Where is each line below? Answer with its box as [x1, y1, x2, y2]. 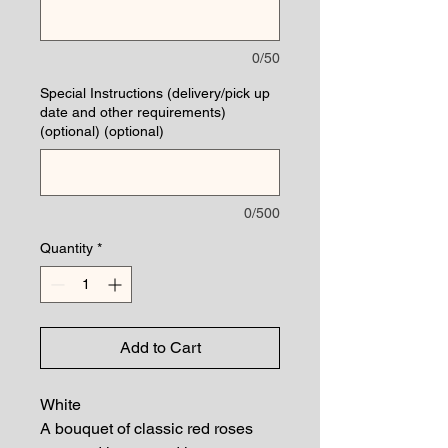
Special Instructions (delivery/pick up [40, 84, 270, 101]
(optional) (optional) [40, 122, 164, 139]
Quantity [40, 239, 93, 256]
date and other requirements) [40, 103, 226, 120]
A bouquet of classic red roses [40, 418, 253, 438]
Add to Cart [119, 337, 201, 357]
